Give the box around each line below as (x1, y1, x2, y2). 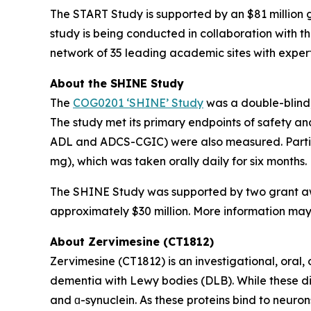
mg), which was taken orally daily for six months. (50, 153, 307, 168)
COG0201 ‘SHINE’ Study (73, 95, 203, 110)
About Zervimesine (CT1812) (50, 234, 214, 249)
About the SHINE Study (50, 76, 184, 90)
